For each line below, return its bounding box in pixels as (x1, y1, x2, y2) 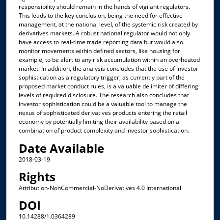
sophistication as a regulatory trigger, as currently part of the (18, 73, 185, 82)
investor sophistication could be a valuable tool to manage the (18, 100, 187, 109)
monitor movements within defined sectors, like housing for (18, 47, 180, 55)
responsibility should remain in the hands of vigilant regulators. (18, 2, 190, 11)
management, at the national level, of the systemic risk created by (18, 20, 198, 29)
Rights (18, 168, 55, 185)
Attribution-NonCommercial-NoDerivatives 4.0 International (18, 184, 181, 192)
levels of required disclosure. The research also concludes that (18, 91, 189, 100)
